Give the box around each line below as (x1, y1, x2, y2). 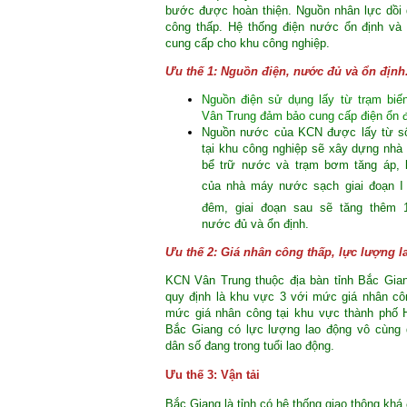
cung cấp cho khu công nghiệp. (165, 36, 330, 50)
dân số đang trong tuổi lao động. (165, 338, 334, 352)
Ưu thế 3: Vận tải (165, 367, 260, 382)
